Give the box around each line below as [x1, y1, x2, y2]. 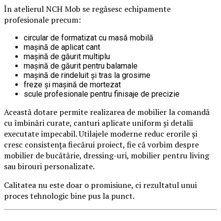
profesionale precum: [4, 14, 81, 26]
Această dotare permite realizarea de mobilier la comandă [4, 107, 210, 118]
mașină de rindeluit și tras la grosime [24, 71, 150, 80]
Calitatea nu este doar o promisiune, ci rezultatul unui [4, 180, 197, 191]
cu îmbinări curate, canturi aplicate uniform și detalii [4, 117, 193, 129]
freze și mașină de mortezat [24, 80, 121, 90]
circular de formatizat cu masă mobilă [24, 33, 153, 43]
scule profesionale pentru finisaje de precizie [24, 89, 180, 99]
